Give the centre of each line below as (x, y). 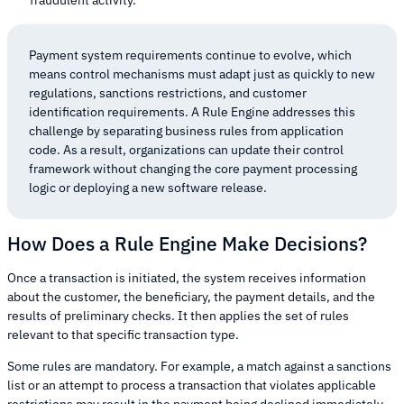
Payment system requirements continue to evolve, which (190, 55)
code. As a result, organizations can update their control (186, 149)
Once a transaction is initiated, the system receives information (187, 278)
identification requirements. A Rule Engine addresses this (192, 111)
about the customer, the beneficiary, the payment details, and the (191, 297)
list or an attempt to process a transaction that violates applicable (192, 386)
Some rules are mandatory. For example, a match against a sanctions (199, 367)
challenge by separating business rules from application (186, 130)
